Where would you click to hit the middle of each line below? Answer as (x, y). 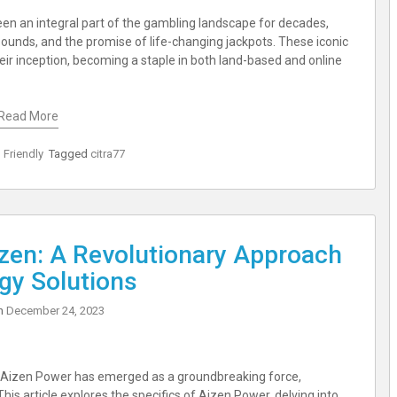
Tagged (70, 154)
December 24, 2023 (55, 311)
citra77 (108, 154)
